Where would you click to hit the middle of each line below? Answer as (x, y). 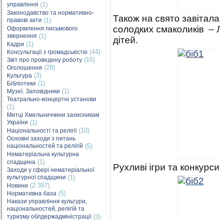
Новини (17, 186)
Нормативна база (32, 193)
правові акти (24, 20)
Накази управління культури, (47, 201)
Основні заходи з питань (41, 138)
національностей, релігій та (46, 209)
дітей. (125, 40)
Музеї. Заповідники (33, 91)
